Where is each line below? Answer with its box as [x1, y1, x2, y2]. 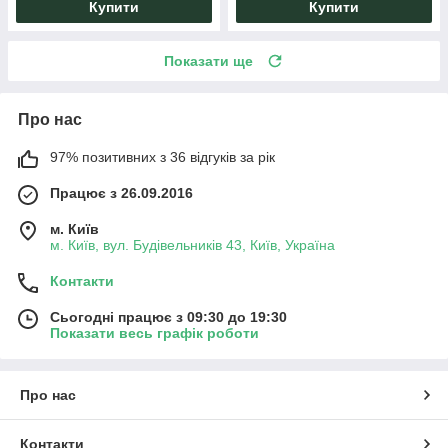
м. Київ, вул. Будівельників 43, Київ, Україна [50, 236, 335, 253]
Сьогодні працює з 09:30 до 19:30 [50, 308, 287, 325]
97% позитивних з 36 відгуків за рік [50, 148, 275, 165]
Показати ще [164, 52, 253, 69]
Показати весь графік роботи [50, 324, 259, 341]
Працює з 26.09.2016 [50, 184, 193, 201]
